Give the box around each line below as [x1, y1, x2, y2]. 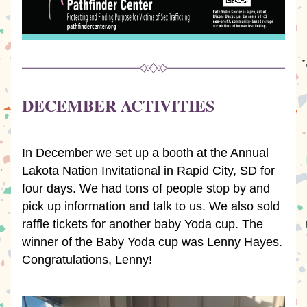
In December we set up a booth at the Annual [22, 146, 269, 160]
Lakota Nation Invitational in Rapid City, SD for [22, 164, 275, 177]
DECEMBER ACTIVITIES [22, 93, 214, 117]
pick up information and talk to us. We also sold [22, 199, 280, 213]
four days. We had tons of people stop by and [22, 182, 270, 195]
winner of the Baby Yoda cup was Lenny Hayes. [22, 235, 282, 249]
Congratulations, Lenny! [22, 253, 152, 267]
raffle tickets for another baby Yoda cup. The [22, 217, 263, 231]
